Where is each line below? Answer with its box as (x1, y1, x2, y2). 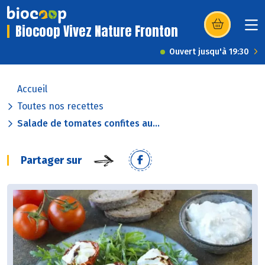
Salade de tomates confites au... (17, 118, 160, 130)
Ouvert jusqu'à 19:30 (169, 47, 249, 57)
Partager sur (21, 154, 82, 167)
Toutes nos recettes (17, 101, 104, 112)
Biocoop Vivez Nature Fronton (15, 21, 178, 41)
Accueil (17, 83, 47, 95)
